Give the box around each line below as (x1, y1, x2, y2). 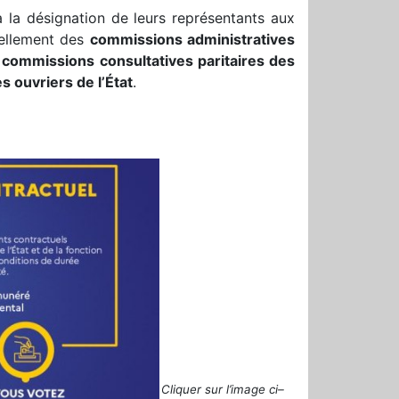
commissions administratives (89, 29, 295, 48)
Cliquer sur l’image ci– (161, 381, 284, 396)
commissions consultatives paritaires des (2, 51, 296, 69)
